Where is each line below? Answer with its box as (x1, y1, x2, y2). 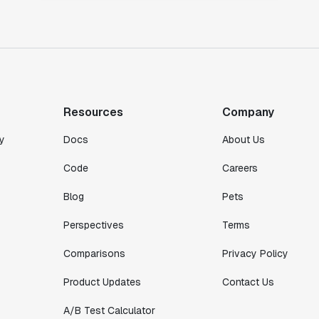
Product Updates (63, 275, 141, 288)
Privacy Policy (221, 246, 288, 260)
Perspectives (63, 218, 124, 231)
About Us (221, 132, 265, 146)
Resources (63, 104, 123, 120)
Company (221, 104, 274, 120)
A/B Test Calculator (63, 303, 155, 317)
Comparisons (63, 246, 125, 260)
